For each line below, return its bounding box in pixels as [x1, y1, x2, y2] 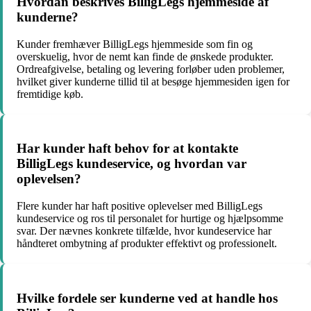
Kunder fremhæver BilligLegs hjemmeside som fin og [17, 37, 253, 50]
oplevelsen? [17, 171, 81, 187]
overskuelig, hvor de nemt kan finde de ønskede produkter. [17, 50, 274, 62]
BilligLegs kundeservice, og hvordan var [17, 156, 246, 171]
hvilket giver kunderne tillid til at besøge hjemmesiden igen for [17, 75, 289, 87]
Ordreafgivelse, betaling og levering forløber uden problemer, [17, 62, 285, 75]
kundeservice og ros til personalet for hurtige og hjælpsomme [17, 212, 283, 224]
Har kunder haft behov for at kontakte [17, 141, 238, 156]
